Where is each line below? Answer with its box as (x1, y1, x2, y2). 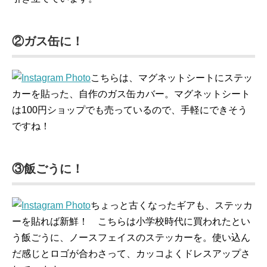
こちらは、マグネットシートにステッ (91, 73, 253, 83)
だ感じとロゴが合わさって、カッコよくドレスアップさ (12, 249, 250, 259)
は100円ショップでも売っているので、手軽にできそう (12, 105, 247, 115)
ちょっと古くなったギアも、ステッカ (91, 200, 253, 210)
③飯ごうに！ (12, 162, 83, 175)
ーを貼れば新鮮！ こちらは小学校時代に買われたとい (12, 216, 250, 226)
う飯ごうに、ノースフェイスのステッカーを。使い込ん (12, 232, 250, 243)
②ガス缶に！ (12, 35, 83, 48)
